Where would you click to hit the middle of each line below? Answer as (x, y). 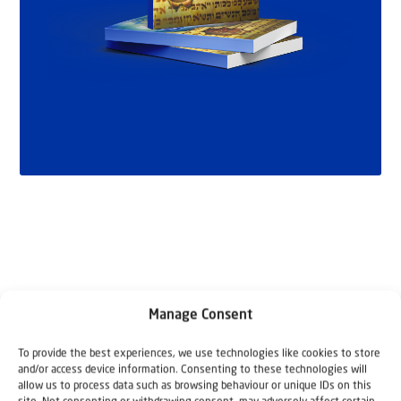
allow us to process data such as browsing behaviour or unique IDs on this (195, 386)
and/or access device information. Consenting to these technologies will (192, 370)
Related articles (98, 353)
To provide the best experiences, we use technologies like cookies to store (199, 354)
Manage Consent (200, 316)
